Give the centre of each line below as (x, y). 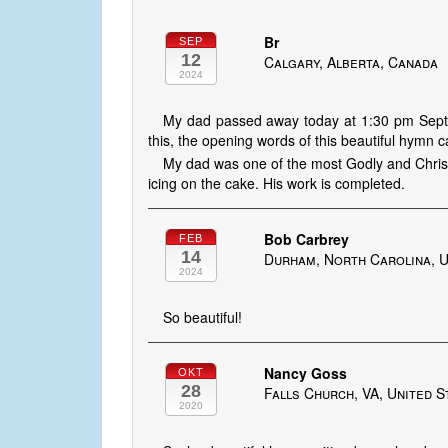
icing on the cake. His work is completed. (276, 183)
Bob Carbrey (307, 239)
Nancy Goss (306, 373)
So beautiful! (202, 317)
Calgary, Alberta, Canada (351, 62)
